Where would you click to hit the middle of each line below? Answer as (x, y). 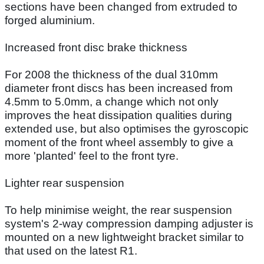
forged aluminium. (50, 20)
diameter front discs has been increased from (119, 88)
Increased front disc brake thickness (96, 47)
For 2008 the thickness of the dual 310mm (111, 74)
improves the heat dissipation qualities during (118, 115)
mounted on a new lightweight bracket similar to (124, 237)
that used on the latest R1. (71, 250)
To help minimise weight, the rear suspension (118, 210)
